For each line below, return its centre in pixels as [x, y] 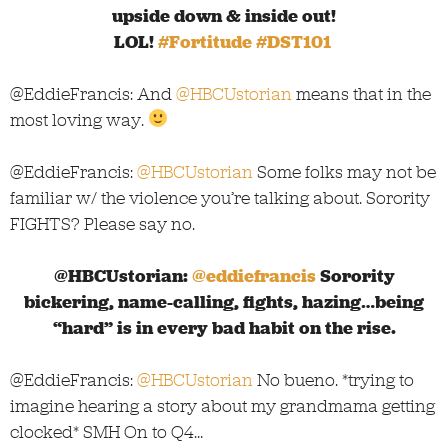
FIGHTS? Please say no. [102, 223]
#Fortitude [204, 41]
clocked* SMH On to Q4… [106, 431]
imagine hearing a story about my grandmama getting [222, 405]
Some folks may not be [344, 171]
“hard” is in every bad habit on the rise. [224, 327]
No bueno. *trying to [333, 379]
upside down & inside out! [224, 15]
